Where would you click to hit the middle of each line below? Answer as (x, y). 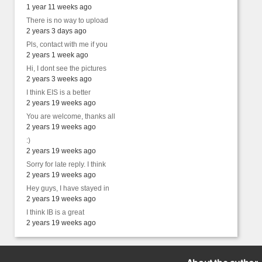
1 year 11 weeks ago (59, 7)
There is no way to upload (67, 20)
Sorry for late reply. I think (66, 164)
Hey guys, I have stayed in (68, 188)
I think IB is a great (55, 212)
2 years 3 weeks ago (59, 79)
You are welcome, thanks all (71, 116)
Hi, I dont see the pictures (66, 68)
